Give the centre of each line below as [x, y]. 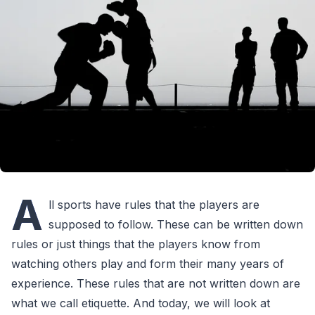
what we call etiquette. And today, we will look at [141, 303]
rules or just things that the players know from [136, 244]
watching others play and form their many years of [148, 263]
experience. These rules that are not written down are [156, 283]
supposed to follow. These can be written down [176, 224]
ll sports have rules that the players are [154, 204]
